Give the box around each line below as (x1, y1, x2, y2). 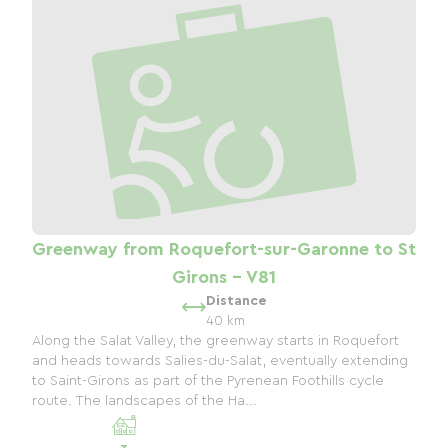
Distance (206, 294, 266, 309)
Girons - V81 (172, 268, 276, 287)
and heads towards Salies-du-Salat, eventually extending (32, 354, 408, 369)
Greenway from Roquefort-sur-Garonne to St (32, 240, 416, 259)
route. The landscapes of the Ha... (32, 394, 257, 409)
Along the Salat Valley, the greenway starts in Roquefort (32, 334, 399, 349)
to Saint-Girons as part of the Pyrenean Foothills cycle (32, 374, 384, 389)
